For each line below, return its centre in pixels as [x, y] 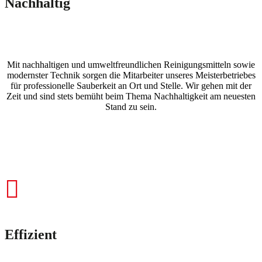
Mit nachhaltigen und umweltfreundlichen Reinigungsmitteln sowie [131, 64]
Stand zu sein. [131, 106]
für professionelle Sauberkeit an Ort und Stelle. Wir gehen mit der [131, 85]
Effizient [31, 234]
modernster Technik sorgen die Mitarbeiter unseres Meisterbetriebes [131, 75]
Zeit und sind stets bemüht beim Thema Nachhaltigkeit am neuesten [131, 96]
